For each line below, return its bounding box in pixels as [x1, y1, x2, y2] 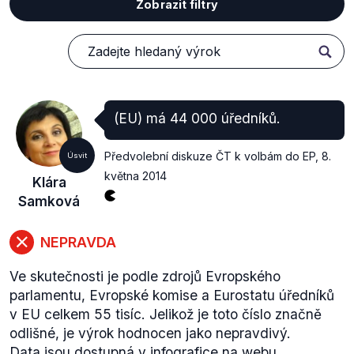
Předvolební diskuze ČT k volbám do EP [104, 149, 315, 163]
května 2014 [104, 169, 167, 183]
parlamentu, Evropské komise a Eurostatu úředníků [9, 287, 334, 303]
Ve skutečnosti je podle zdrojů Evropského [9, 268, 281, 284]
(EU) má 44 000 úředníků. [114, 110, 281, 126]
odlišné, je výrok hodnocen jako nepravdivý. [9, 325, 291, 341]
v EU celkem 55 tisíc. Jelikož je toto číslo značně [9, 306, 322, 322]
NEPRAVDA [40, 233, 116, 250]
